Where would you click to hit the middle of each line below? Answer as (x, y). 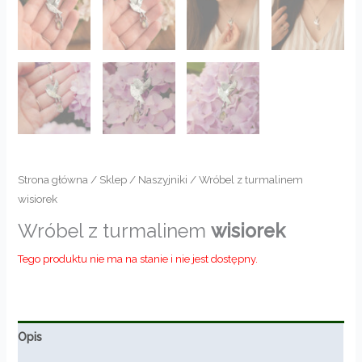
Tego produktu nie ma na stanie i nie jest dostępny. (138, 259)
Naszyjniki (163, 180)
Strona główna (53, 180)
